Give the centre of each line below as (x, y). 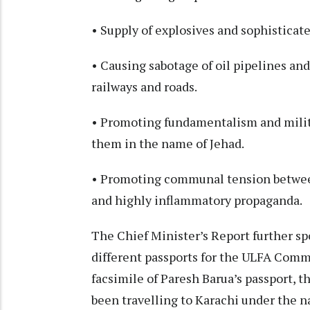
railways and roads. (145, 87)
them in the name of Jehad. (169, 144)
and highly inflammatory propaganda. (198, 200)
